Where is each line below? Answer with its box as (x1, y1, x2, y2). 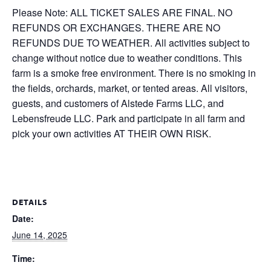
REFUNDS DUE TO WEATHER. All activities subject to (12, 36, 250, 50)
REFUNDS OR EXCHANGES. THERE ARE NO (12, 21, 220, 34)
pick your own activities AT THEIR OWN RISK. (12, 126, 211, 140)
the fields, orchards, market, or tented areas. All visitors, (12, 81, 247, 95)
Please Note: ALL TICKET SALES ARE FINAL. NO (12, 5, 232, 19)
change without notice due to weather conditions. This (12, 51, 242, 65)
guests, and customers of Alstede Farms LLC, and (12, 96, 224, 110)
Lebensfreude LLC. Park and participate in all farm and (12, 111, 245, 125)
